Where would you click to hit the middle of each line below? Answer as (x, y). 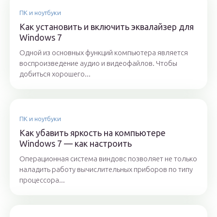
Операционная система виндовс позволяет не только (108, 159)
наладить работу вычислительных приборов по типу (106, 170)
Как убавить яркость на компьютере (93, 133)
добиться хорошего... (55, 74)
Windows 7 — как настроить (76, 144)
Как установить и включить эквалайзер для (107, 27)
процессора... (42, 180)
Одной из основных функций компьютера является (104, 53)
